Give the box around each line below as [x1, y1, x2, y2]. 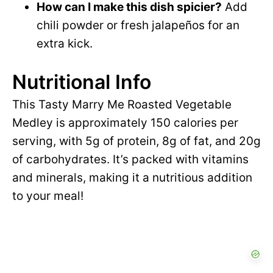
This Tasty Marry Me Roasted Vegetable [12, 97, 232, 112]
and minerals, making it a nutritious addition [12, 171, 252, 185]
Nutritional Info [12, 70, 151, 94]
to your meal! [12, 189, 83, 204]
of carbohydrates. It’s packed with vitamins [12, 152, 249, 167]
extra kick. [37, 37, 93, 51]
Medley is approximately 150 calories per [12, 116, 238, 130]
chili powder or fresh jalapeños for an [37, 18, 239, 33]
